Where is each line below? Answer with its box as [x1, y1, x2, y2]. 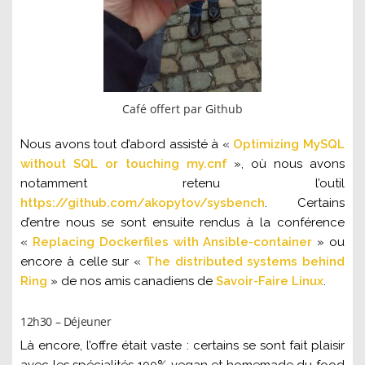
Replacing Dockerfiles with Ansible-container [32, 235, 313, 250]
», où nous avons [226, 156, 345, 172]
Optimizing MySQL [233, 137, 345, 152]
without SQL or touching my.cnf [20, 156, 227, 172]
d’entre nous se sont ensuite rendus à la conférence [20, 215, 345, 231]
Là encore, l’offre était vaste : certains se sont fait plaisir [20, 338, 345, 354]
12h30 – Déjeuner [20, 314, 112, 330]
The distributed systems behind [145, 254, 345, 270]
